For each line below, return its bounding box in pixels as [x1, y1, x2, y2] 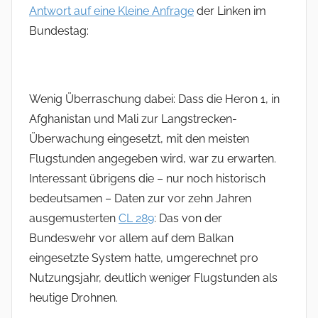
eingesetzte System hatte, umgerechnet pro [29, 251, 258, 265]
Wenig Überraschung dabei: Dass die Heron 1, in [29, 92, 280, 106]
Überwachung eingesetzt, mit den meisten [29, 132, 249, 146]
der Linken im [194, 4, 266, 18]
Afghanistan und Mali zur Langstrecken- [29, 112, 237, 126]
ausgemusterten [29, 212, 119, 226]
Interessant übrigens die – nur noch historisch [29, 172, 265, 186]
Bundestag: [29, 24, 89, 38]
